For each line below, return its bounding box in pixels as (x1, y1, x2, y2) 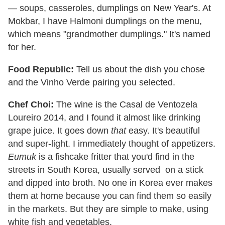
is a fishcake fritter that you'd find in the (36, 151, 194, 162)
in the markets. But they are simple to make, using (8, 203, 208, 214)
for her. (8, 42, 36, 52)
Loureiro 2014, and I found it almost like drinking (8, 112, 200, 123)
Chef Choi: (8, 99, 54, 109)
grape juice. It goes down (8, 125, 111, 136)
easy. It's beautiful (126, 125, 200, 136)
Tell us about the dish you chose (74, 64, 205, 74)
